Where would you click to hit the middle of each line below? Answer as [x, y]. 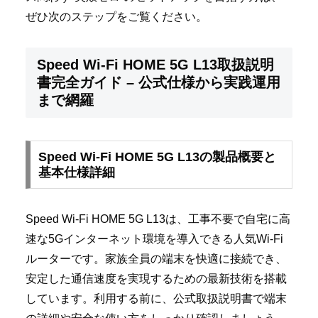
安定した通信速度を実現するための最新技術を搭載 [156, 278]
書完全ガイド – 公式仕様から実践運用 [159, 82]
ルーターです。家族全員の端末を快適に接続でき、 [156, 258]
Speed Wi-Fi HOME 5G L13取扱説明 [155, 64]
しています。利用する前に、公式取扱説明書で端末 [156, 298]
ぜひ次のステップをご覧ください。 [116, 16]
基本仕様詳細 [76, 172]
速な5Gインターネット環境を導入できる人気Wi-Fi [154, 238]
